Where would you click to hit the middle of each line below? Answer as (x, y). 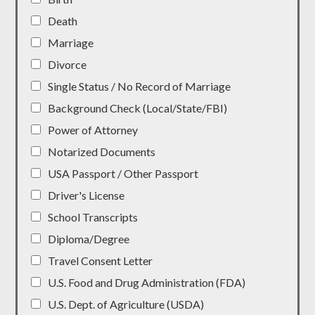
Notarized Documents (102, 152)
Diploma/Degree (89, 239)
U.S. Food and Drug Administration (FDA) (147, 283)
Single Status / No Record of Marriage (140, 86)
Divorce (67, 65)
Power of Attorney (93, 130)
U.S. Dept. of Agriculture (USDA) (126, 304)
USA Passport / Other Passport (123, 174)
